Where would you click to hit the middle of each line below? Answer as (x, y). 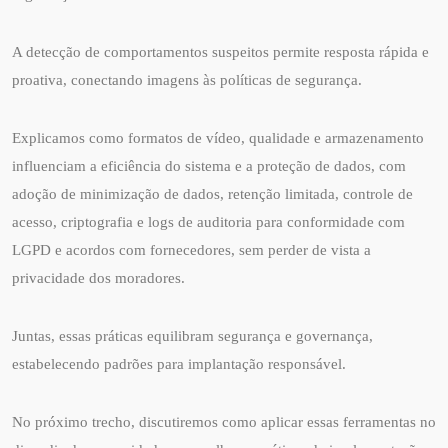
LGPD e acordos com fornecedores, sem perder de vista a (191, 250)
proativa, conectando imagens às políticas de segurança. (187, 80)
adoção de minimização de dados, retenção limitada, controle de (212, 194)
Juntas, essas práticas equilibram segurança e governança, (192, 336)
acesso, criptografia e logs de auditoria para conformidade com (208, 222)
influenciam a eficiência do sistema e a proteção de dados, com (209, 166)
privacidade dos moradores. (98, 278)
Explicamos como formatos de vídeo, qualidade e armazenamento (218, 138)
